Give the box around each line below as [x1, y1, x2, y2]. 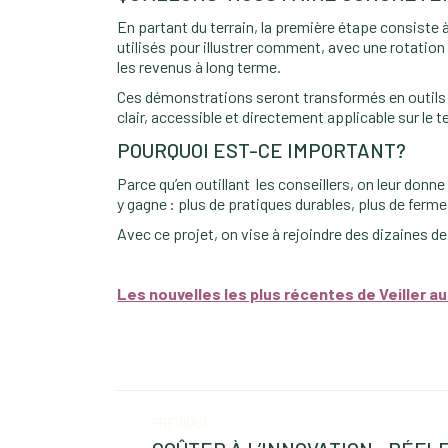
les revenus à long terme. [117, 57, 282, 76]
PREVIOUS [152, 415, 211, 431]
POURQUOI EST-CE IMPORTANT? [117, 138, 407, 162]
